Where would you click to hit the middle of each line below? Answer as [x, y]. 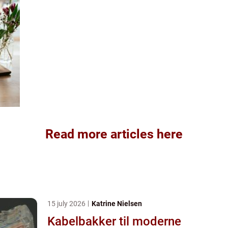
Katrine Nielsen [117, 203]
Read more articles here [114, 134]
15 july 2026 [67, 203]
